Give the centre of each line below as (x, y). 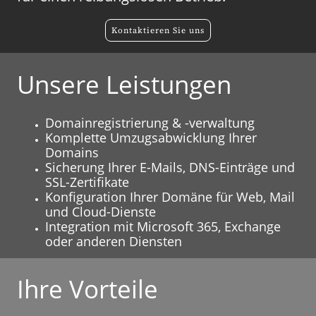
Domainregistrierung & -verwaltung (150, 123)
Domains (72, 153)
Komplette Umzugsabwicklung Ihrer (151, 138)
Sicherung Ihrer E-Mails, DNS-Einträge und (170, 168)
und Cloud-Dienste (101, 212)
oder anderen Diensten (114, 242)
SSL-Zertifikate (87, 182)
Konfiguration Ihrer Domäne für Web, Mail (170, 197)
